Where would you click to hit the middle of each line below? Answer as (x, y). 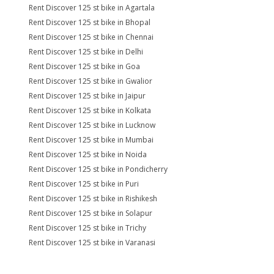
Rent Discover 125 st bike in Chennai (91, 37)
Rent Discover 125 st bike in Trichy (87, 228)
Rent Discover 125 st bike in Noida (88, 154)
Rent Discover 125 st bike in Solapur (91, 213)
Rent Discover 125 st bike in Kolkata (90, 110)
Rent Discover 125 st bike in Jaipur (87, 96)
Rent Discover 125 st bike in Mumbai (91, 140)
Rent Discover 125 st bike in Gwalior (91, 81)
